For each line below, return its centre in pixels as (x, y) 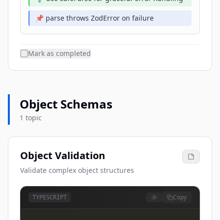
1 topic (31, 118)
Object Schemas (66, 104)
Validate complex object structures (77, 170)
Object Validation (63, 155)
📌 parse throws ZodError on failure (95, 18)
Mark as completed (59, 53)
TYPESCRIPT (50, 197)
